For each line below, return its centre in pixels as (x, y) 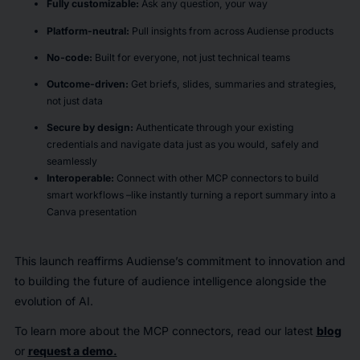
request (49, 350)
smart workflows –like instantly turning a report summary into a (191, 195)
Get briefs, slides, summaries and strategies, (233, 84)
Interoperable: (80, 178)
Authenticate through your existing (213, 128)
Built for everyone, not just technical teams (193, 57)
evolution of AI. (55, 301)
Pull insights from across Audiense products (232, 31)
